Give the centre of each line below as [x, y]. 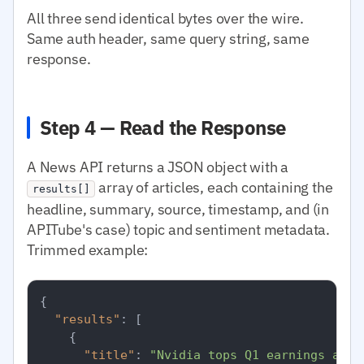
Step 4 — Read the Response [163, 127]
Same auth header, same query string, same [168, 38]
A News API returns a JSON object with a [158, 167]
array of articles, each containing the [214, 187]
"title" [109, 355]
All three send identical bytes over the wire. [166, 18]
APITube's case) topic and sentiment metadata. [179, 229]
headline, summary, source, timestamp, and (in [178, 209]
